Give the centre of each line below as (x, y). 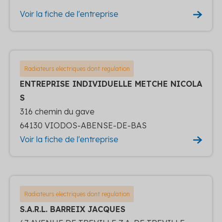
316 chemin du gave (57, 111)
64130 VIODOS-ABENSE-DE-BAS (83, 125)
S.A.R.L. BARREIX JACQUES (73, 209)
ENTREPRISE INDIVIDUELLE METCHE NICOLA (111, 83)
